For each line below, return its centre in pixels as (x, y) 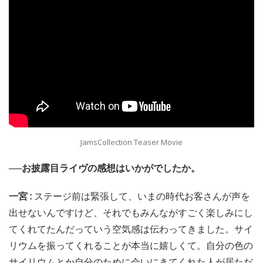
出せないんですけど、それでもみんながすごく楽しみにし (131, 212)
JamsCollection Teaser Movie (131, 142)
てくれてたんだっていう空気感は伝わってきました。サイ (131, 229)
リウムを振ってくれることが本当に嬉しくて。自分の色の (131, 245)
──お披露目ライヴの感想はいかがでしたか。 (104, 168)
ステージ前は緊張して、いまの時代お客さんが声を (142, 196)
